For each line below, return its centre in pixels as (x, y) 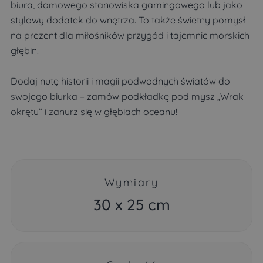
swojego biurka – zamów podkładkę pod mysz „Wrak (127, 97)
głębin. (25, 51)
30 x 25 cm (131, 205)
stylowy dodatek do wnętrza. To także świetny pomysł (128, 20)
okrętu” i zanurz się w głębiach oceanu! (94, 112)
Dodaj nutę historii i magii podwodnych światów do (120, 81)
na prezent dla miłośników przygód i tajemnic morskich (130, 36)
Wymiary (131, 183)
